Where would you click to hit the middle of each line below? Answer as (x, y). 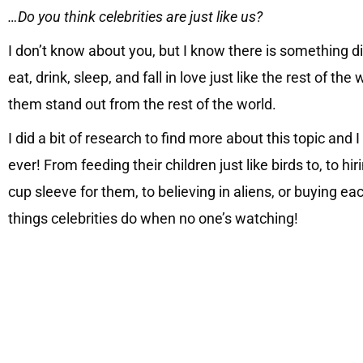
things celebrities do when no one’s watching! (153, 218)
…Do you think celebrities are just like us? (135, 16)
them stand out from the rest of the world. (142, 104)
